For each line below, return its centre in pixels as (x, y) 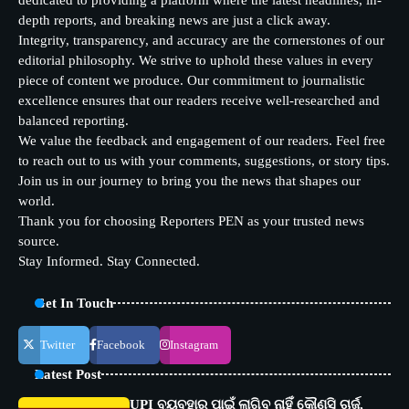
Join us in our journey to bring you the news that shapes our (189, 180)
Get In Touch (74, 303)
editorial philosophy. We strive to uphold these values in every (196, 60)
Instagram (194, 344)
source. (39, 241)
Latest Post (68, 374)
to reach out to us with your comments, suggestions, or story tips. (204, 160)
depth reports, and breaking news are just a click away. (174, 20)
